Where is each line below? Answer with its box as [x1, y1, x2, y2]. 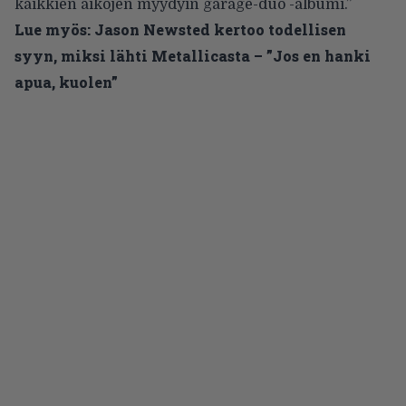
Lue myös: [14, 20, 91, 40]
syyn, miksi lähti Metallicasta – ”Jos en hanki [14, 46, 371, 66]
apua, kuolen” [14, 72, 118, 92]
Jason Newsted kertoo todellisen [94, 20, 346, 40]
